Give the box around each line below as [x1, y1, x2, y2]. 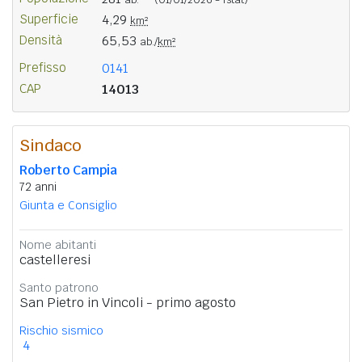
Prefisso [19, 59, 66, 75]
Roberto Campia [19, 161, 117, 179]
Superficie [19, 11, 78, 27]
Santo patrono [19, 280, 99, 295]
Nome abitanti [19, 237, 96, 252]
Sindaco [19, 134, 82, 156]
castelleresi [19, 250, 90, 268]
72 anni [19, 179, 57, 194]
